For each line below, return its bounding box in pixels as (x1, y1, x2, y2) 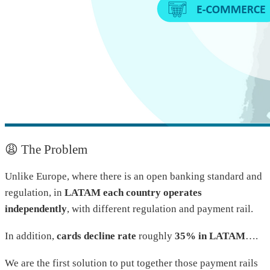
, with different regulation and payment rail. (67, 202, 253, 215)
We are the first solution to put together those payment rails (5, 257, 258, 269)
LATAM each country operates (64, 186, 202, 198)
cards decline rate (57, 230, 136, 242)
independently (5, 202, 67, 215)
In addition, (5, 230, 57, 242)
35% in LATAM (175, 230, 245, 242)
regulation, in (5, 186, 64, 198)
